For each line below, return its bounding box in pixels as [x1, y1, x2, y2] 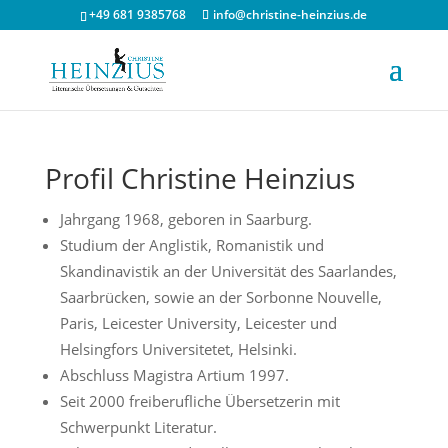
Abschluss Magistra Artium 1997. [59, 365, 289, 385]
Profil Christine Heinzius [44, 159, 355, 197]
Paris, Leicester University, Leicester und [59, 313, 337, 333]
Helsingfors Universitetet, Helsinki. [59, 339, 297, 359]
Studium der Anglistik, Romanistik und [59, 235, 324, 255]
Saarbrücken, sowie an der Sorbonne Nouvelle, [59, 287, 382, 307]
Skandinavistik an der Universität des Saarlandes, [59, 261, 397, 281]
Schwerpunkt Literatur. [59, 417, 217, 437]
